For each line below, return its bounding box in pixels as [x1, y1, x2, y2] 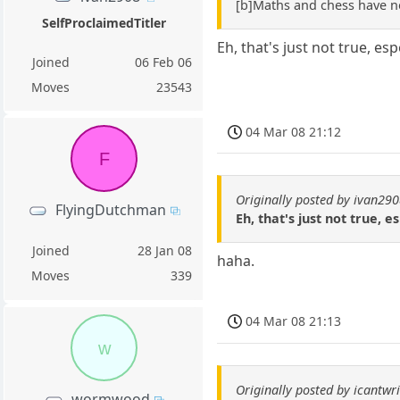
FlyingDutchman [54, 199, 166, 220]
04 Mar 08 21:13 [246, 312, 342, 330]
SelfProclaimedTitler [41, 13, 166, 31]
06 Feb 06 [135, 53, 193, 71]
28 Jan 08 [137, 241, 193, 259]
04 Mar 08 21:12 [246, 122, 342, 140]
